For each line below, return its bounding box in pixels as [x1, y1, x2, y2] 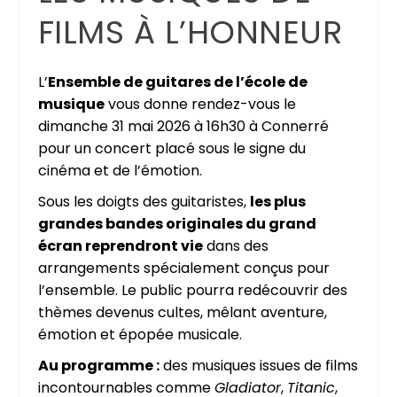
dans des [202, 235, 269, 256]
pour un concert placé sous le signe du [37, 137, 306, 159]
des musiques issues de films [159, 354, 358, 376]
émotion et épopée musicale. [37, 323, 242, 345]
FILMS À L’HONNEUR [37, 9, 343, 55]
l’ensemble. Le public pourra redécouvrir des [37, 279, 347, 300]
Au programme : [37, 354, 160, 376]
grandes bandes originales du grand [37, 213, 316, 234]
